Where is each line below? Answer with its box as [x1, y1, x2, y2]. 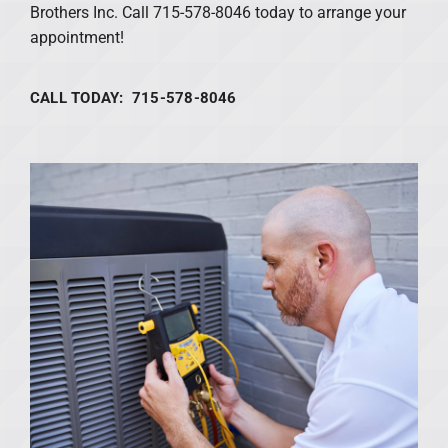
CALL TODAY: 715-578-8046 [29, 88, 237, 107]
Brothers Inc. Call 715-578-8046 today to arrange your [29, 2, 406, 22]
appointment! [29, 27, 124, 47]
